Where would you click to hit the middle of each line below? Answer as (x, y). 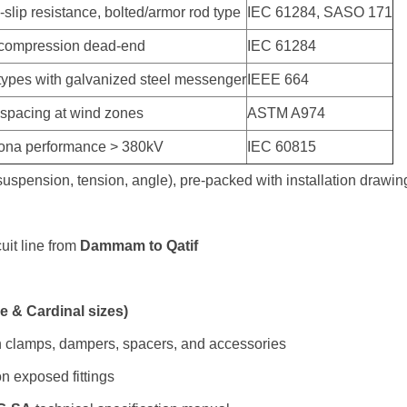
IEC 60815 (282, 147)
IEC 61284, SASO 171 (320, 12)
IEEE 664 (278, 79)
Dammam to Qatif (139, 246)
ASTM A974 (287, 113)
